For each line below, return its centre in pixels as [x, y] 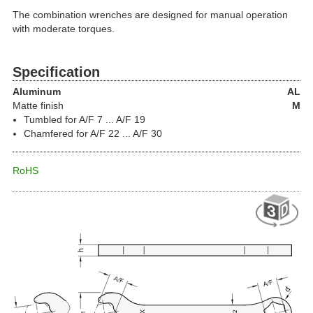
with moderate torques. [64, 29]
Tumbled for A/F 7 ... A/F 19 [85, 119]
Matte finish [38, 105]
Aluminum [37, 91]
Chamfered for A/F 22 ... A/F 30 [93, 133]
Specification [56, 72]
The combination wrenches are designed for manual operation [150, 15]
